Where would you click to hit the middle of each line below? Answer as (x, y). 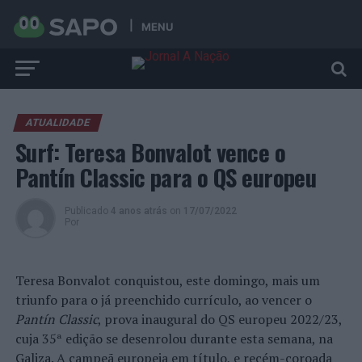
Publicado (86, 211)
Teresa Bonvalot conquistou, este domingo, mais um (167, 280)
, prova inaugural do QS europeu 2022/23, (219, 319)
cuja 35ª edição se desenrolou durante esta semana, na (174, 339)
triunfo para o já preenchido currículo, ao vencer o (163, 300)
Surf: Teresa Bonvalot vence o (150, 152)
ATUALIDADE (57, 122)
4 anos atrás (139, 211)
